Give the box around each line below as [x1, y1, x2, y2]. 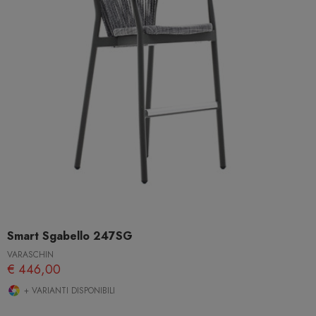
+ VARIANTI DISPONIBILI [21, 284, 115, 298]
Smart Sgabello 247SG [7, 228, 133, 245]
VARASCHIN [7, 248, 54, 262]
